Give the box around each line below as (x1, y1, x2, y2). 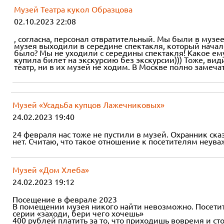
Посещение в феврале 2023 (12, 194, 117, 204)
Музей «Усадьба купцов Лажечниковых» (12, 100, 164, 109)
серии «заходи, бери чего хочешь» (12, 208, 143, 218)
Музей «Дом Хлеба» (12, 165, 89, 174)
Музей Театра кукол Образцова (14, 4, 132, 14)
